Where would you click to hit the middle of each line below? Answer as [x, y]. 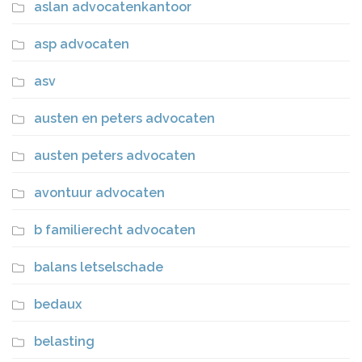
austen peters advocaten [115, 155]
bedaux [58, 304]
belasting [64, 341]
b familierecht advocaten [115, 229]
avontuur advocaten [99, 192]
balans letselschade [99, 267]
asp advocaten [82, 44]
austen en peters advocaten [124, 118]
